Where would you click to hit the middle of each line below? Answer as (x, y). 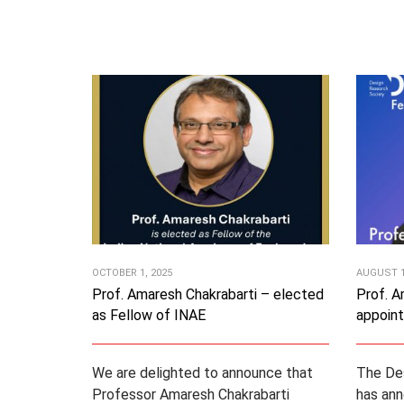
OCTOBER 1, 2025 (132, 272)
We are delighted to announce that (202, 372)
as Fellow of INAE (149, 315)
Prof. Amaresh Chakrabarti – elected (208, 294)
